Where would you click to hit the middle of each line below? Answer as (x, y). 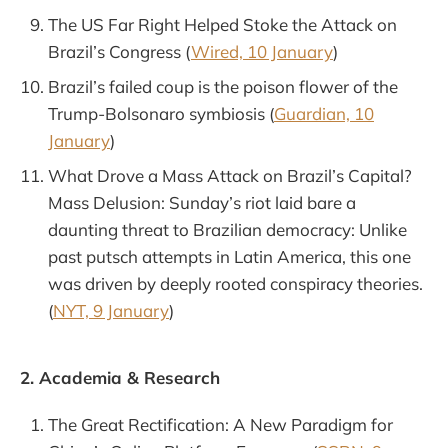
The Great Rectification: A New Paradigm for (220, 425)
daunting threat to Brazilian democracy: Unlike (227, 230)
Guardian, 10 (324, 114)
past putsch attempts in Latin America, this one (229, 257)
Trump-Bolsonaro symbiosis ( (161, 114)
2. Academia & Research (120, 378)
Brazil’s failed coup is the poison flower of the (223, 87)
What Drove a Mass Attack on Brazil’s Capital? (230, 176)
